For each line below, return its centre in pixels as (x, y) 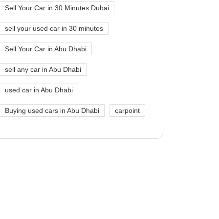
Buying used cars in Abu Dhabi (52, 110)
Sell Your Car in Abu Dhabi (46, 49)
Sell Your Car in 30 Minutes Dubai (57, 8)
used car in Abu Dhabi (39, 90)
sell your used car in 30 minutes (54, 28)
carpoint (127, 110)
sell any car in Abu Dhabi (43, 69)
